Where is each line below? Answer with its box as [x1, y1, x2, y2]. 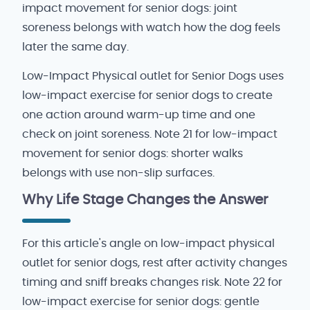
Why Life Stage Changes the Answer [22, 193, 268, 208]
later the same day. [22, 41, 129, 53]
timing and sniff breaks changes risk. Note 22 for [22, 276, 282, 288]
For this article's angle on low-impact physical [22, 237, 275, 249]
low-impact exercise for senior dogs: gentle [22, 295, 259, 307]
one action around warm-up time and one [22, 109, 255, 120]
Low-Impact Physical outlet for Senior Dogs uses [22, 70, 284, 82]
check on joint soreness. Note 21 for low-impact [22, 128, 277, 140]
